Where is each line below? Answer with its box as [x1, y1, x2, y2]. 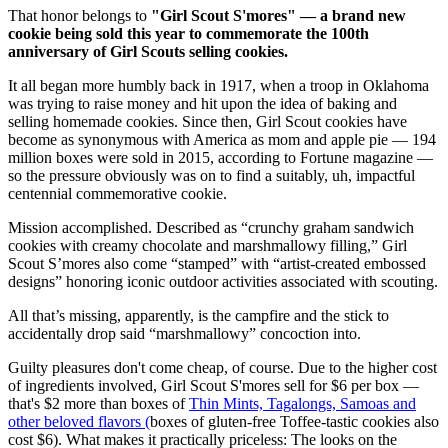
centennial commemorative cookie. [8, 185, 227, 203]
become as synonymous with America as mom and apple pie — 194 [8, 131, 436, 149]
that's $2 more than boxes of [8, 395, 189, 413]
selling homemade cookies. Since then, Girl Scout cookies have [8, 113, 407, 131]
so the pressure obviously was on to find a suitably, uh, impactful [8, 167, 415, 185]
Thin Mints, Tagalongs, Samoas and [189, 395, 416, 413]
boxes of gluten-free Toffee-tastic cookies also [150, 413, 439, 431]
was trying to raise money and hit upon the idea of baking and [8, 95, 397, 113]
